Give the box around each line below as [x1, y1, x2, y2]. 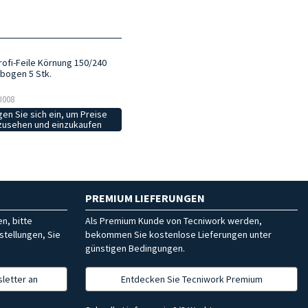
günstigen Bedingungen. [85, 241, 185, 254]
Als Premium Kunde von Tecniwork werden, [85, 214, 262, 227]
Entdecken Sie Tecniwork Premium [120, 272, 263, 285]
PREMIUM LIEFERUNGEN [85, 190, 205, 205]
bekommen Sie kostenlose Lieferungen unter [85, 228, 272, 241]
